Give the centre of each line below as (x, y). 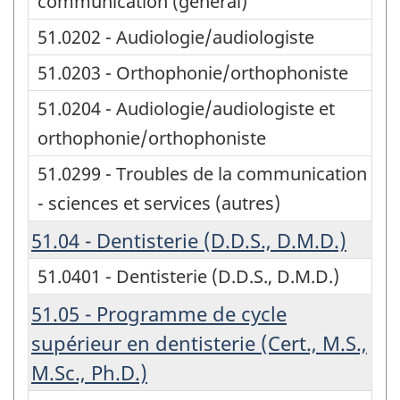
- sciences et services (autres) (159, 203)
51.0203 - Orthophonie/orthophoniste (193, 72)
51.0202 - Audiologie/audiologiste (176, 37)
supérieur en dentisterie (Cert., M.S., (199, 342)
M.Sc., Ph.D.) (89, 372)
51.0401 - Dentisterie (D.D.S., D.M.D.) (188, 276)
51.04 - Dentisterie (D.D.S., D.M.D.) (189, 240)
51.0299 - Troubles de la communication (202, 173)
